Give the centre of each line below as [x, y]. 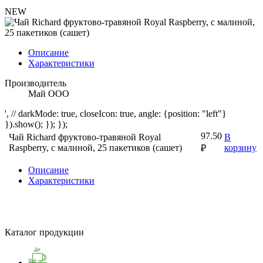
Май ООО [49, 93]
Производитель [36, 83]
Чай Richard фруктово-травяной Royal [85, 137]
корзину [240, 147]
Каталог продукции [44, 232]
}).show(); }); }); [36, 124]
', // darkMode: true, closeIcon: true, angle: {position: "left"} [116, 113]
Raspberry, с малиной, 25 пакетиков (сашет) [95, 147]
